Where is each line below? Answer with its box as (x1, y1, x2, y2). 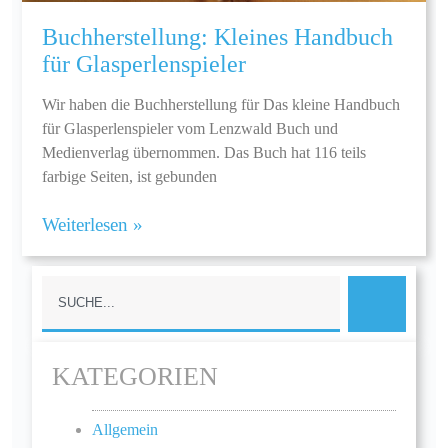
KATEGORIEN (52, 362, 218, 392)
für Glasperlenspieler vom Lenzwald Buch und (42, 120, 338, 138)
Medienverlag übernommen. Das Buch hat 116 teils (42, 144, 366, 162)
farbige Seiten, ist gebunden (42, 168, 217, 186)
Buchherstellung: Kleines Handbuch (42, 24, 393, 51)
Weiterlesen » (42, 214, 143, 236)
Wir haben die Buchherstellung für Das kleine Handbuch (42, 96, 400, 114)
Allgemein (92, 420, 158, 438)
